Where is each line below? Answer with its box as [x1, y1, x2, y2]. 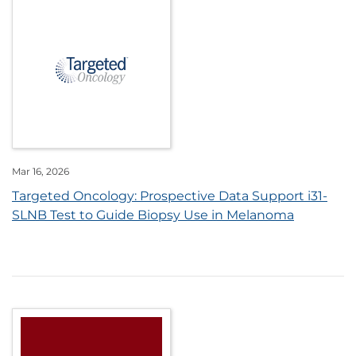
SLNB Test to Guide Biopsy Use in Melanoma [12, 207, 294, 223]
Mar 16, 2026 [12, 165, 69, 178]
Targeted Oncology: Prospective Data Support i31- [12, 188, 327, 204]
